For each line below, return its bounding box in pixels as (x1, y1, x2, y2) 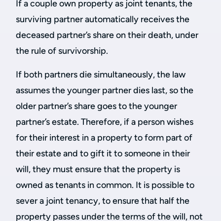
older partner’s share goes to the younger (16, 101, 177, 111)
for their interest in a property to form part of (16, 132, 192, 143)
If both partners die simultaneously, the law (16, 69, 185, 80)
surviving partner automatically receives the (16, 14, 189, 25)
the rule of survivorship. (16, 45, 110, 56)
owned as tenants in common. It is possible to (16, 180, 194, 190)
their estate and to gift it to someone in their (16, 148, 190, 159)
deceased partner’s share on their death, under (16, 30, 198, 40)
